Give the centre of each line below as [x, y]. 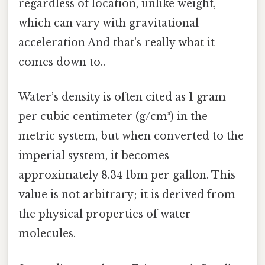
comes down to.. [62, 62]
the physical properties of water [105, 214]
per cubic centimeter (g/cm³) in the [113, 117]
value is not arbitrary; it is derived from [127, 195]
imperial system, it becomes [94, 156]
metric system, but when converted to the [131, 136]
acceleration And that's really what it [117, 43]
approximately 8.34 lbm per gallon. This [127, 175]
